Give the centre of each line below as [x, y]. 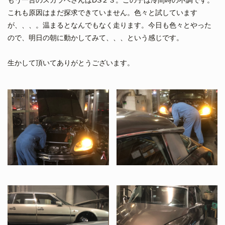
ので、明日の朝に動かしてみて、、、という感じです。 [95, 37]
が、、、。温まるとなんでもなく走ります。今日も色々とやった [109, 25]
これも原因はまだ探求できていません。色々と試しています [102, 12]
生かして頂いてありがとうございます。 [71, 63]
